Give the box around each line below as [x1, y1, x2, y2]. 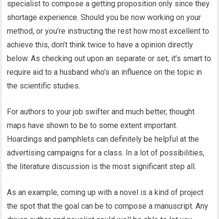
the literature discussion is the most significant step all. [7, 161, 197, 171]
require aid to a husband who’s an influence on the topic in [7, 67, 202, 77]
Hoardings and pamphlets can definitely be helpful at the [7, 134, 199, 144]
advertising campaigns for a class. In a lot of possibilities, [7, 148, 205, 157]
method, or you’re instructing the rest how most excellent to [7, 26, 210, 36]
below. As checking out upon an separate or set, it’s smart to [7, 53, 212, 63]
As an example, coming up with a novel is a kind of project [7, 187, 204, 197]
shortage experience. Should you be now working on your [7, 12, 201, 22]
